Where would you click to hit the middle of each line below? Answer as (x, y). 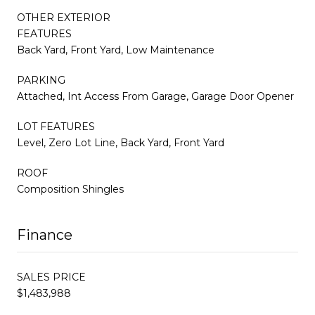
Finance (45, 234)
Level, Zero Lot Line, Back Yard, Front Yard (121, 142)
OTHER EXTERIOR (64, 17)
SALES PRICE (51, 277)
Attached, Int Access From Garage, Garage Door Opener (155, 96)
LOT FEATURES (56, 126)
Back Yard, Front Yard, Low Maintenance (116, 50)
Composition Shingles (70, 189)
